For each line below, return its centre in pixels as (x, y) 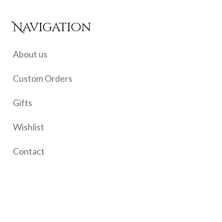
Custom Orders (42, 78)
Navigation (52, 28)
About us (30, 54)
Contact (28, 151)
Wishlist (28, 127)
